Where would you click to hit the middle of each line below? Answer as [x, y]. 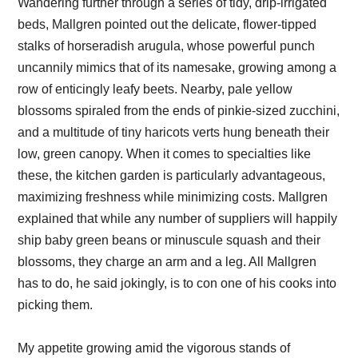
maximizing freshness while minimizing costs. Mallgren [173, 197]
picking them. [56, 304]
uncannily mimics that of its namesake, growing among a [177, 67]
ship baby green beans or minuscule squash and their [169, 240]
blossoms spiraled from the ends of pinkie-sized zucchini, [179, 110]
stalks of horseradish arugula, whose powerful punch [167, 46]
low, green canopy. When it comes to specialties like [165, 153]
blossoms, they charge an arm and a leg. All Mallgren [167, 261]
